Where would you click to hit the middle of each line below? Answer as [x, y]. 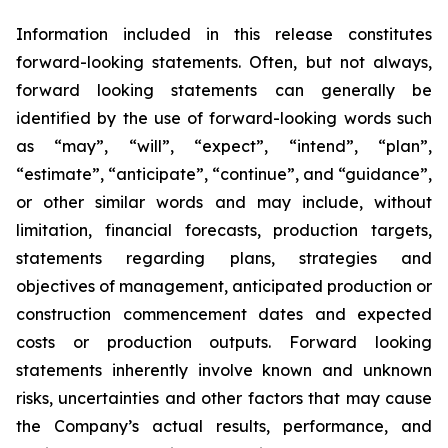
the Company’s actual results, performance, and [224, 425]
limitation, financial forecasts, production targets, [224, 229]
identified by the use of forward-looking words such [224, 117]
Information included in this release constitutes [224, 33]
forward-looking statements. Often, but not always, [224, 61]
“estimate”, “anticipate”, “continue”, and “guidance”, [224, 173]
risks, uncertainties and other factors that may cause [224, 397]
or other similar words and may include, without [224, 201]
